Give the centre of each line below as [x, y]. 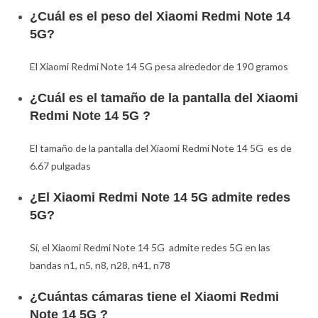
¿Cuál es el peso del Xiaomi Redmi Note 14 [160, 17]
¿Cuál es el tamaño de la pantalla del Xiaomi [164, 98]
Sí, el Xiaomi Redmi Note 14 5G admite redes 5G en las [150, 248]
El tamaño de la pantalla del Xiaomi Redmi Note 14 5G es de [161, 148]
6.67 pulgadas [61, 166]
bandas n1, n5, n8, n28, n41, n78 [100, 265]
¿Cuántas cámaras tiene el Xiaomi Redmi [155, 297]
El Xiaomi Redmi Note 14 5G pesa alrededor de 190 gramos [159, 67]
